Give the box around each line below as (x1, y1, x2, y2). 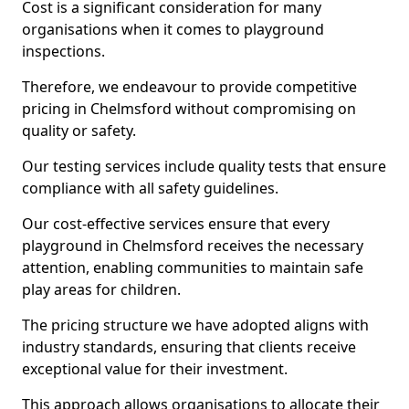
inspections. (22, 41, 105, 61)
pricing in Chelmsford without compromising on (22, 99, 356, 119)
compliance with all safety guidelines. (22, 178, 278, 198)
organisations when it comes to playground (22, 19, 324, 39)
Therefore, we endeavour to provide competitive (22, 77, 357, 97)
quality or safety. (22, 121, 136, 141)
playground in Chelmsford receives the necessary (22, 236, 363, 256)
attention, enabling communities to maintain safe (22, 257, 363, 278)
